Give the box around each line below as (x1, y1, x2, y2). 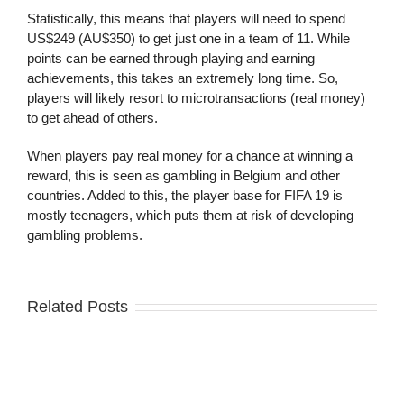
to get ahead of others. (27, 109, 158, 125)
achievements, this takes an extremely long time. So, (27, 69, 338, 86)
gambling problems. (27, 226, 142, 243)
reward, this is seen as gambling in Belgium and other (27, 167, 340, 183)
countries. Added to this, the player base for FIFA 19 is (27, 187, 343, 203)
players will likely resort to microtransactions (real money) (27, 89, 365, 106)
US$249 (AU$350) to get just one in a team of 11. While (27, 30, 350, 46)
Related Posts (27, 297, 128, 316)
